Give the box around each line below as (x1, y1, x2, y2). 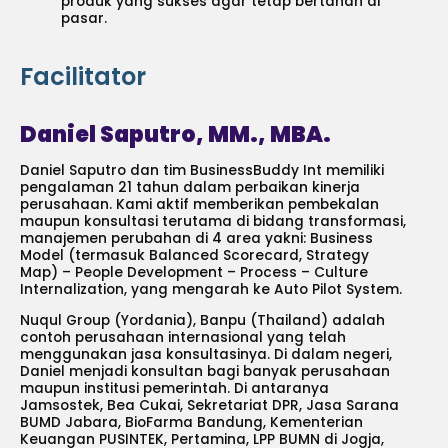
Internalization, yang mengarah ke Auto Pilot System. (20, 280, 402, 300)
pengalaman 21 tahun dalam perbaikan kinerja (20, 178, 360, 198)
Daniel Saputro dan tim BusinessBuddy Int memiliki (20, 161, 384, 181)
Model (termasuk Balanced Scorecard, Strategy (20, 246, 369, 266)
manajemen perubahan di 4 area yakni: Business (20, 229, 373, 249)
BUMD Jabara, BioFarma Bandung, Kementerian (20, 412, 363, 432)
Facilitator (20, 60, 146, 94)
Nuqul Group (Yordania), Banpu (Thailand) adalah (20, 310, 385, 330)
